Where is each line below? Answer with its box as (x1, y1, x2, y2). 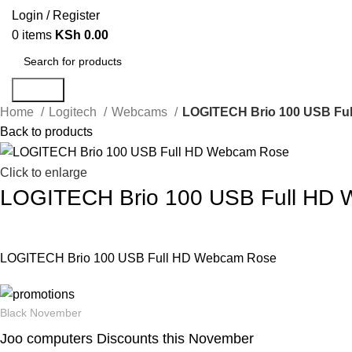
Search (18, 82, 58, 97)
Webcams (112, 104, 171, 119)
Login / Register (12, 8, 100, 22)
